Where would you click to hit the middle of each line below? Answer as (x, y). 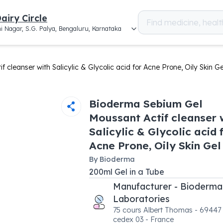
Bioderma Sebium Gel (146, 104)
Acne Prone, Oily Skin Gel (155, 145)
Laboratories (141, 199)
